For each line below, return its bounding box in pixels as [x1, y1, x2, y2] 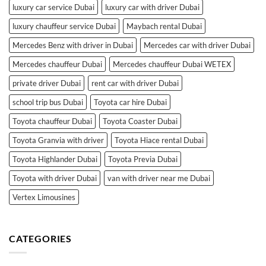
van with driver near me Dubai [107, 173, 210, 183]
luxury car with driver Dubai [105, 2, 199, 12]
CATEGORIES [9, 232, 72, 244]
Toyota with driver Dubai [12, 173, 97, 183]
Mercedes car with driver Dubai [144, 40, 251, 50]
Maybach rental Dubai [126, 21, 202, 31]
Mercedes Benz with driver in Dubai [12, 40, 133, 50]
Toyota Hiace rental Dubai [115, 135, 204, 145]
